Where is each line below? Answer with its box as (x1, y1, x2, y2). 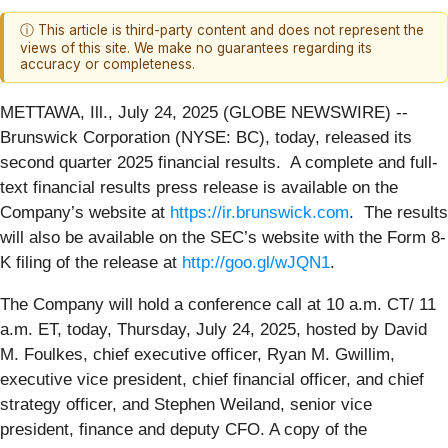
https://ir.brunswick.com (170, 202, 349, 222)
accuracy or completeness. (20, 56, 195, 73)
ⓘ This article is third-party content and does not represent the (20, 22, 424, 39)
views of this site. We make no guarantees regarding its (20, 40, 372, 57)
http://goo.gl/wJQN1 (182, 252, 330, 272)
